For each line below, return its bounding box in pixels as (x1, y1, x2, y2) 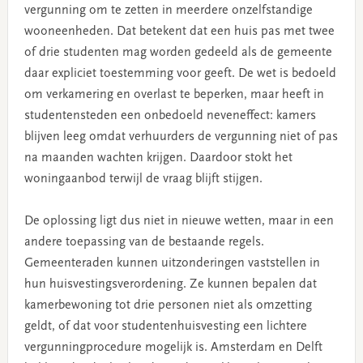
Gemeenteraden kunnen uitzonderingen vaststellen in (23, 257, 320, 271)
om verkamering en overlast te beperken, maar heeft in (23, 88, 324, 102)
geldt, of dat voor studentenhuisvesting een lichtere (23, 320, 307, 334)
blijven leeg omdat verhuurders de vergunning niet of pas (23, 130, 338, 144)
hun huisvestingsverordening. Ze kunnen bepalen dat (23, 278, 317, 292)
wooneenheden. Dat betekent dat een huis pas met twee (23, 25, 335, 39)
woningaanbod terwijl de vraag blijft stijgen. (23, 173, 263, 186)
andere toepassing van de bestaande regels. (23, 236, 264, 250)
